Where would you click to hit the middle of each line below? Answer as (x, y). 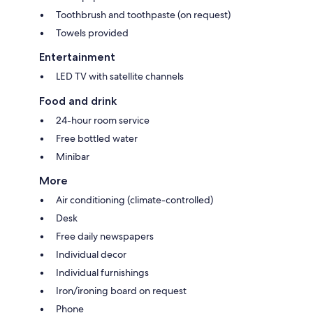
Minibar (73, 157)
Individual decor (91, 255)
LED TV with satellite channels (120, 77)
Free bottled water (97, 139)
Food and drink (78, 101)
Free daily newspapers (105, 236)
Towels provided (92, 33)
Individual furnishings (102, 273)
